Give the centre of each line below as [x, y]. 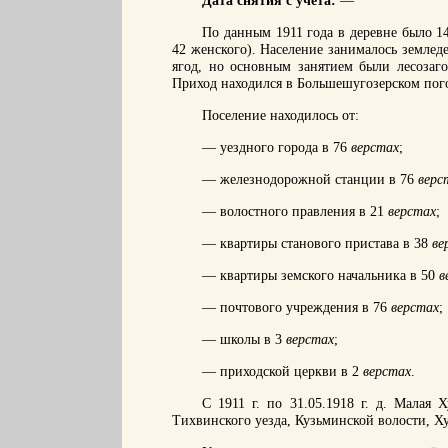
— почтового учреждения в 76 [296, 307]
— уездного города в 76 [276, 147]
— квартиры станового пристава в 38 [317, 243]
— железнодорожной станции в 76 [310, 179]
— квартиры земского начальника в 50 [320, 275]
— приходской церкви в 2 [282, 371]
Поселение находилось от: [280, 115]
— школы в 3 [244, 339]
